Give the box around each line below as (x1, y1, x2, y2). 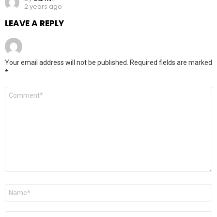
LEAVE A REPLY (5, 17, 64, 30)
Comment (5, 86, 40, 95)
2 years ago (24, 2, 62, 12)
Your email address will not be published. (5, 59, 128, 67)
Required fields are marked (130, 59, 212, 67)
